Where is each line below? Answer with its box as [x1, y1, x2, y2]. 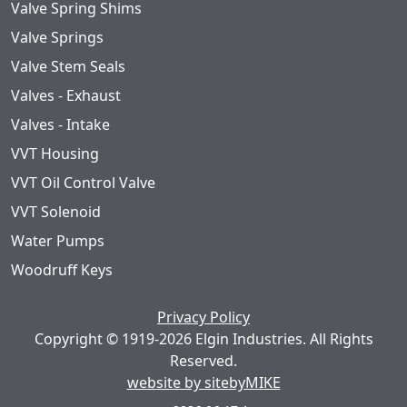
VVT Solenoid [11, 202, 101, 223]
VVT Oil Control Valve [11, 173, 155, 194]
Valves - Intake [11, 114, 110, 135]
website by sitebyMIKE [126, 372, 281, 393]
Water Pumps [11, 231, 104, 252]
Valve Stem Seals [11, 56, 125, 77]
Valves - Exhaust [11, 85, 121, 106]
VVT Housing [11, 144, 99, 164]
